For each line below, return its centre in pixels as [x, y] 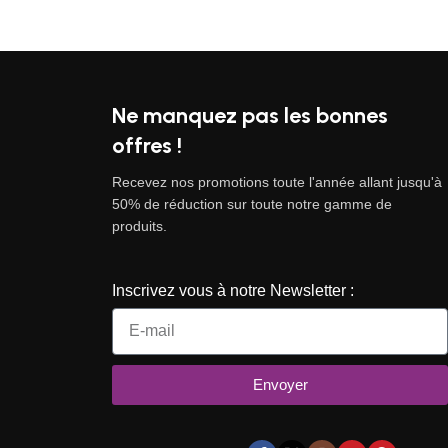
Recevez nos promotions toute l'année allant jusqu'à [277, 181]
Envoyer [280, 385]
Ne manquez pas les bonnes [250, 115]
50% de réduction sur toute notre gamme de [252, 203]
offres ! [147, 145]
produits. [139, 225]
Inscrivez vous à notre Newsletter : [233, 290]
